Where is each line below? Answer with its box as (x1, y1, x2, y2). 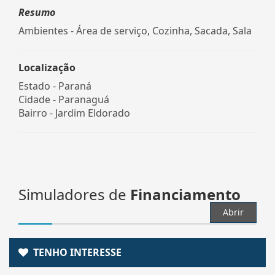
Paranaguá (58, 92, 109, 106)
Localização (18, 60, 76, 74)
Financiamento (130, 184, 241, 204)
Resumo (18, 5, 55, 19)
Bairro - (18, 106, 55, 120)
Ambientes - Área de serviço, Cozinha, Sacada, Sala (18, 23, 252, 37)
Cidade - (18, 92, 58, 106)
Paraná (58, 79, 91, 93)
